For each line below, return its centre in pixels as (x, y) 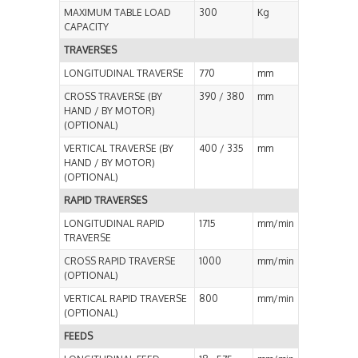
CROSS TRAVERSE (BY (113, 97)
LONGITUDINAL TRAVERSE (124, 74)
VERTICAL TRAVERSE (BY (119, 149)
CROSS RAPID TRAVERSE (120, 261)
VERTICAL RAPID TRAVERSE (125, 299)
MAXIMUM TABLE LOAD (117, 13)
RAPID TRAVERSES (105, 201)
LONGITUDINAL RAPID (114, 224)
